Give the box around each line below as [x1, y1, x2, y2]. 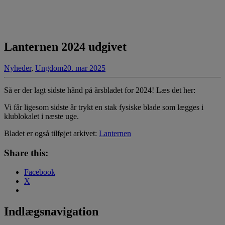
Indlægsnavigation [4, 205, 98, 218]
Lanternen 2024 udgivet [4, 40, 127, 53]
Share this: [4, 147, 48, 158]
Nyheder [4, 63, 31, 72]
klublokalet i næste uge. [4, 111, 79, 121]
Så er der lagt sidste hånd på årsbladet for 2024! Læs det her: [4, 85, 195, 94]
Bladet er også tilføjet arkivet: [4, 129, 99, 138]
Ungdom [35, 63, 63, 72]
